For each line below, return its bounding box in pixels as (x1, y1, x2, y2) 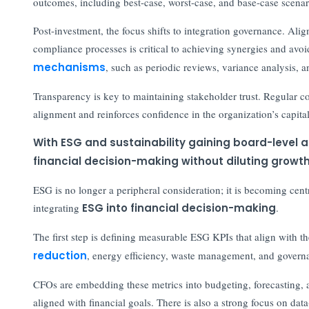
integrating (32, 200, 82, 215)
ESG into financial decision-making (81, 200, 276, 215)
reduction (32, 248, 87, 263)
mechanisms (32, 59, 106, 74)
